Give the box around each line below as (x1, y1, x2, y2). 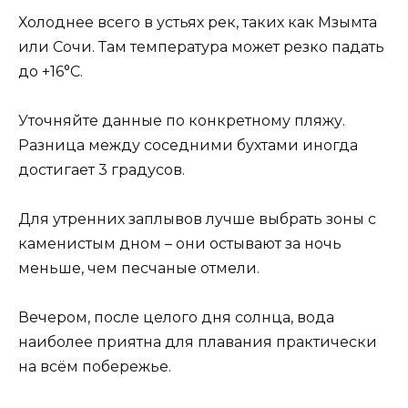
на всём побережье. (18, 358, 171, 376)
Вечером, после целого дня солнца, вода (18, 309, 334, 327)
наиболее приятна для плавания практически (18, 333, 377, 352)
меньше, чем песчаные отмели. (18, 260, 260, 278)
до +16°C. (18, 62, 83, 80)
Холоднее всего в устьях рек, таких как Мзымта (18, 13, 377, 31)
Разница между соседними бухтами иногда (18, 136, 358, 154)
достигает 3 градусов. (18, 160, 185, 178)
